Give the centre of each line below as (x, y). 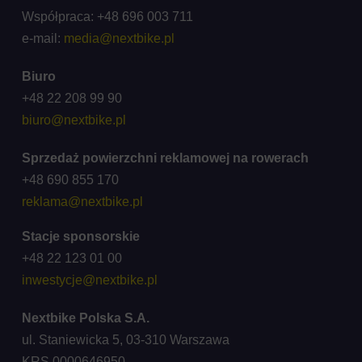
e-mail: (42, 38)
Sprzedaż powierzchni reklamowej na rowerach (165, 158)
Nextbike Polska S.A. (88, 318)
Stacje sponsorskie (80, 236)
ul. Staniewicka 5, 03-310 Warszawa (127, 339)
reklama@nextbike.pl (82, 201)
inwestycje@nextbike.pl (89, 280)
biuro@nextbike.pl (74, 120)
